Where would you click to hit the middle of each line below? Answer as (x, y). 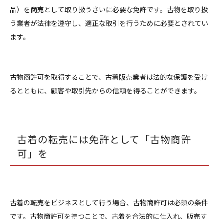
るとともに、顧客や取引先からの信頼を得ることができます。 (105, 90)
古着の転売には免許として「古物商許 (104, 139)
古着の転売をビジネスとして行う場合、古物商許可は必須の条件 (109, 202)
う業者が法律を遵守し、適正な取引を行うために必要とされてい (109, 23)
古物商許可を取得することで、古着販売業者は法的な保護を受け (109, 77)
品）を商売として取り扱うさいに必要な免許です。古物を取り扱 (109, 9)
